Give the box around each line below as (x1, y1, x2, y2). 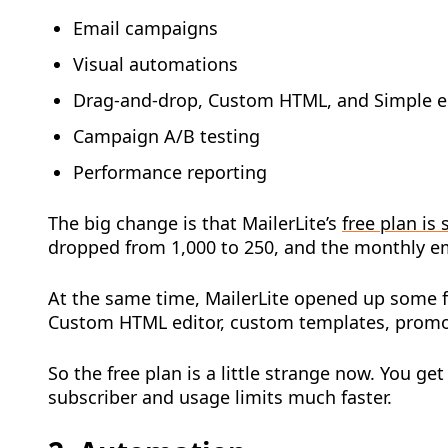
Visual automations (73, 52, 238, 76)
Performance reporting (73, 160, 267, 184)
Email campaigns (73, 16, 218, 40)
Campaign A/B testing (73, 124, 260, 148)
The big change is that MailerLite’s (48, 211, 342, 235)
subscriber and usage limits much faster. (48, 385, 392, 409)
